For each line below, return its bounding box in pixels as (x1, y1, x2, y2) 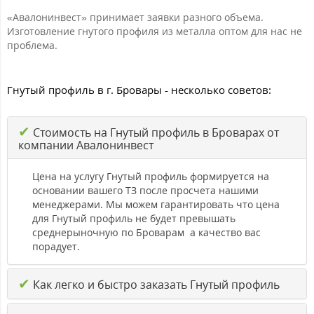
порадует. (32, 239, 80, 253)
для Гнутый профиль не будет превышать (32, 211, 235, 225)
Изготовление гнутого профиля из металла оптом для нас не (7, 24, 302, 38)
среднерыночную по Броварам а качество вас (32, 225, 261, 239)
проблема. (7, 38, 57, 52)
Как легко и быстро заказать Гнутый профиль (30, 276, 280, 292)
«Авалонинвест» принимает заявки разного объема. (7, 10, 264, 24)
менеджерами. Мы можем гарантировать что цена (32, 197, 280, 211)
